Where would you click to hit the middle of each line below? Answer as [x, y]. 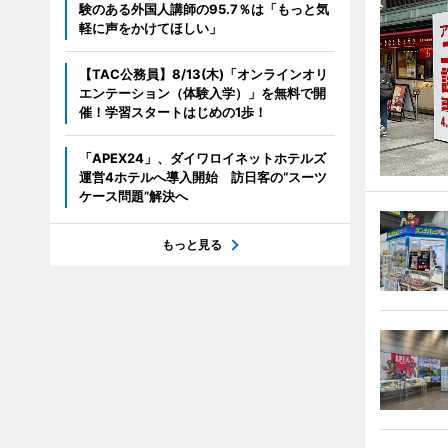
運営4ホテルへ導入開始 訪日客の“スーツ [202, 177]
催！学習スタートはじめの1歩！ [172, 112]
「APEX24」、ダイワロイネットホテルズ [202, 158]
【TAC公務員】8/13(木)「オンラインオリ [203, 74]
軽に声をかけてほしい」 [150, 28]
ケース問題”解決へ [133, 196]
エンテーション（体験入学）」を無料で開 [202, 93]
